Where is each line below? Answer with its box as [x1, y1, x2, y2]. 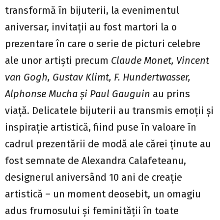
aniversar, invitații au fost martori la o [5, 21, 177, 33]
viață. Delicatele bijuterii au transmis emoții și [5, 105, 214, 117]
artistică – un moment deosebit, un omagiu [5, 188, 201, 200]
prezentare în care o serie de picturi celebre [5, 38, 200, 50]
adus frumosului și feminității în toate [5, 205, 179, 217]
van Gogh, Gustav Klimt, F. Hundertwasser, [5, 71, 191, 83]
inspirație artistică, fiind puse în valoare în [5, 121, 196, 134]
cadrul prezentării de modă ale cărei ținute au [5, 138, 211, 150]
